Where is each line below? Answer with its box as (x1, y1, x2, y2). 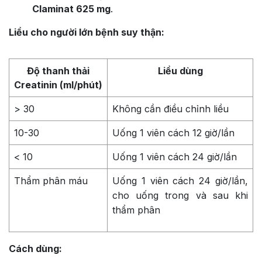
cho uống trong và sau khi (112, 189, 248, 201)
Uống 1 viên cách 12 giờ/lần (112, 126, 235, 139)
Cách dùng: (9, 242, 62, 254)
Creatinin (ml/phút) (14, 78, 102, 91)
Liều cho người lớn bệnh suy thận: (9, 26, 164, 38)
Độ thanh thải (27, 64, 89, 77)
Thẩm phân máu (14, 174, 88, 187)
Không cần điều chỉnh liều (112, 102, 229, 115)
